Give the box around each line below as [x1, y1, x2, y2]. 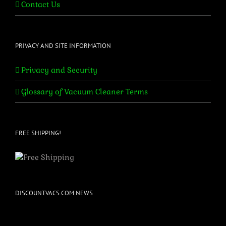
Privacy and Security [21, 65, 97, 75]
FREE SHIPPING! [15, 129, 61, 138]
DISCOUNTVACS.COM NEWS [15, 189, 93, 198]
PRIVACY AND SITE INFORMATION [15, 41, 111, 50]
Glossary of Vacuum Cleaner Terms [21, 87, 148, 97]
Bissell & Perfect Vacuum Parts [65, 209, 161, 218]
